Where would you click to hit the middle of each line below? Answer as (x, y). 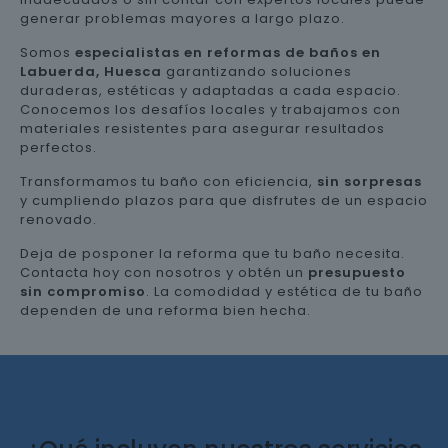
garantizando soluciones (257, 71)
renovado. (58, 219)
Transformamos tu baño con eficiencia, (168, 181)
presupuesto (357, 272)
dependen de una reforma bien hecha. (165, 310)
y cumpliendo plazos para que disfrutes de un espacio (224, 200)
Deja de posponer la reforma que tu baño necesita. (212, 253)
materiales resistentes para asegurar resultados (202, 128)
